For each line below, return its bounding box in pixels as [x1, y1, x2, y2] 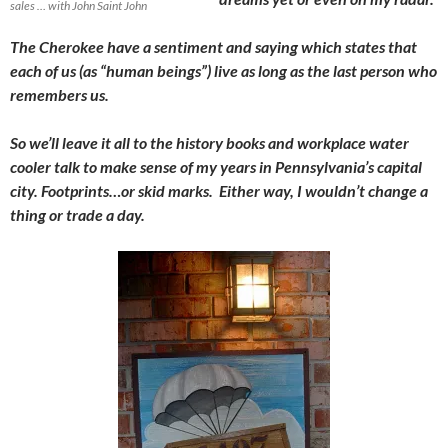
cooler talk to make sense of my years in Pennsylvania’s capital [10, 156, 422, 176]
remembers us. [10, 84, 112, 104]
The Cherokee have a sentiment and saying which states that [10, 36, 417, 56]
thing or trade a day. [10, 204, 148, 224]
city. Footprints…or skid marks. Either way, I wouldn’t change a [10, 180, 428, 200]
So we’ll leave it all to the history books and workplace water [10, 132, 409, 152]
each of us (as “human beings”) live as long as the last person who [10, 60, 437, 80]
